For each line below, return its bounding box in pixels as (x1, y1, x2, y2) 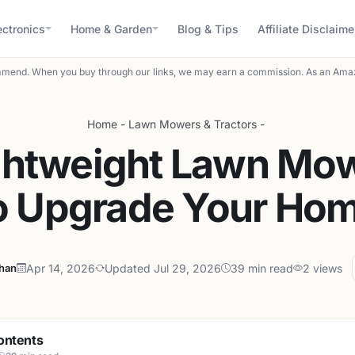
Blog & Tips (177, 21, 239, 36)
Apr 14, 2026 (25, 261, 95, 275)
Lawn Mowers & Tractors (128, 117, 257, 131)
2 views (302, 261, 342, 275)
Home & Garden (71, 21, 152, 36)
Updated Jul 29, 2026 (104, 261, 221, 275)
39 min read (230, 261, 293, 275)
